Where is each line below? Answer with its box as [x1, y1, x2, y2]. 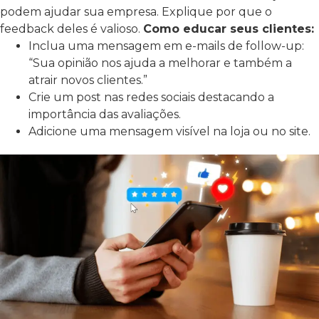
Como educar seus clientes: [143, 22, 314, 36]
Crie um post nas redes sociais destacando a [28, 90, 274, 105]
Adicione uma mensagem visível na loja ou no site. [28, 125, 310, 139]
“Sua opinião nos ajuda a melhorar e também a [28, 56, 292, 70]
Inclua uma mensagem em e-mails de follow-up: [28, 39, 304, 53]
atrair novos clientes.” [28, 73, 147, 88]
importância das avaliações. [28, 108, 181, 122]
